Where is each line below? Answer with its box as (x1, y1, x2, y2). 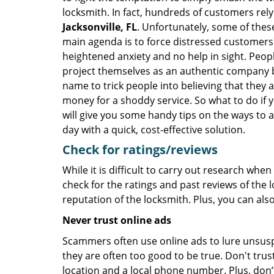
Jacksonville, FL (62, 20, 137, 34)
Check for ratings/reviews (62, 141, 218, 158)
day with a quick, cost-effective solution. (62, 123, 245, 136)
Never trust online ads (62, 213, 171, 227)
